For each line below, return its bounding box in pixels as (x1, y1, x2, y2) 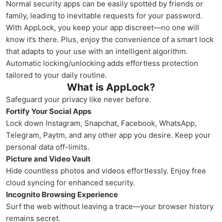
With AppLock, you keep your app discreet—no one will (6, 23, 199, 32)
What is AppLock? (67, 81, 155, 93)
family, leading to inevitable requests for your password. (6, 11, 202, 20)
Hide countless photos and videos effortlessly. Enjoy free (6, 166, 206, 175)
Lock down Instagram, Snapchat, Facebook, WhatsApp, (6, 118, 197, 128)
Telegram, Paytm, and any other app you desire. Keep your (6, 130, 211, 140)
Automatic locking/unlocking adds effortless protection (6, 58, 198, 68)
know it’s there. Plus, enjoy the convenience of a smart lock (6, 35, 214, 44)
